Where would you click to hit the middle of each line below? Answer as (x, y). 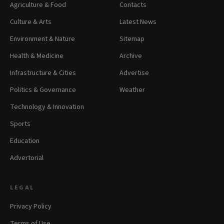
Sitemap (132, 39)
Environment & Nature (42, 39)
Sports (20, 124)
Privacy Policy (31, 207)
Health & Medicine (37, 56)
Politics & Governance (43, 90)
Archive (131, 56)
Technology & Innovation (47, 107)
